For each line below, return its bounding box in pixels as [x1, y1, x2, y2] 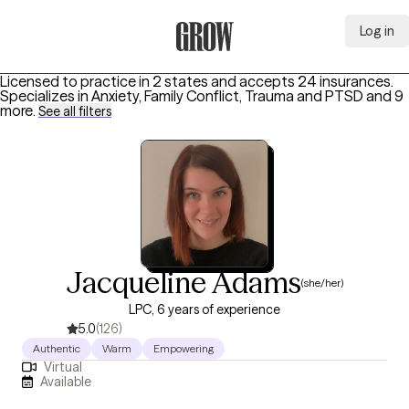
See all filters [38, 103, 111, 120]
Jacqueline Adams [66, 265, 301, 300]
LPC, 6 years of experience [129, 301, 280, 318]
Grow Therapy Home [174, 52, 310, 70]
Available [40, 372, 92, 390]
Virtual [43, 359, 82, 376]
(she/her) [300, 275, 343, 289]
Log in [360, 23, 394, 39]
